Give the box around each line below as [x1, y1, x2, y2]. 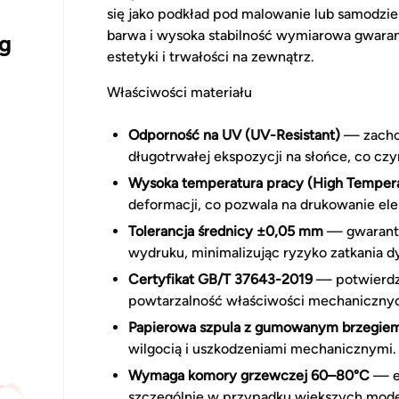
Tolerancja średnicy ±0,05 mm [128, 223, 323, 240]
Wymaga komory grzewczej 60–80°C [128, 367, 370, 385]
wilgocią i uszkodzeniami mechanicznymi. [128, 340, 396, 358]
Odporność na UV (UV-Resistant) [128, 126, 340, 144]
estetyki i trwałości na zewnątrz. [107, 48, 314, 66]
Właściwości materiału [107, 84, 252, 102]
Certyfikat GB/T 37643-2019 [128, 271, 313, 289]
